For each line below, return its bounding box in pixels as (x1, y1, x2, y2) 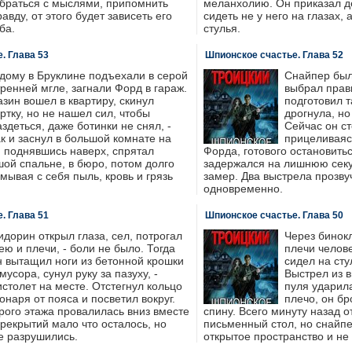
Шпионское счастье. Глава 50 (204, 210, 343, 221)
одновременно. (203, 182, 283, 195)
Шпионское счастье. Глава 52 (204, 49, 343, 60)
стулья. (203, 22, 240, 35)
